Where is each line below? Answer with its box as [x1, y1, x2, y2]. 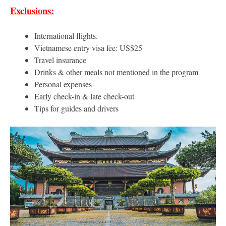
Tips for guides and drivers [34, 103, 119, 114]
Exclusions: [10, 4, 54, 18]
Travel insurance [34, 54, 86, 66]
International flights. [34, 30, 98, 41]
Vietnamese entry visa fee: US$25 [34, 42, 142, 53]
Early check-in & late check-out [34, 91, 134, 102]
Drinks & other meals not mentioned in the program [34, 67, 198, 78]
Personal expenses [34, 79, 92, 90]
